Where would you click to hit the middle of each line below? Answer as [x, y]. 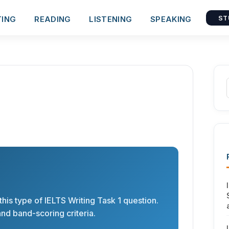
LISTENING [111, 19]
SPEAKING [171, 19]
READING [53, 19]
